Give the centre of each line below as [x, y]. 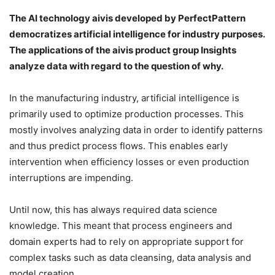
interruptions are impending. [71, 177]
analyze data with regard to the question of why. [116, 66]
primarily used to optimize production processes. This [126, 114]
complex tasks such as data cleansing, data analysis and [130, 257]
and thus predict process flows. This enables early [118, 145]
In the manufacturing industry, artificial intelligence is [124, 98]
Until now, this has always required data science [113, 209]
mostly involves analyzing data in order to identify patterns [136, 130]
